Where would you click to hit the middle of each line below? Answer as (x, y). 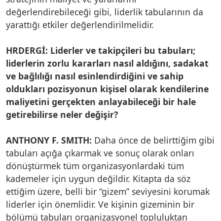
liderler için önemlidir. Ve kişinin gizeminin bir (100, 204)
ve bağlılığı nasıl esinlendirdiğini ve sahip (95, 76)
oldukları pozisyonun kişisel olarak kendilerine (107, 89)
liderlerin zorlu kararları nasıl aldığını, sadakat (107, 63)
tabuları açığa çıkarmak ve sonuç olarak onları (100, 153)
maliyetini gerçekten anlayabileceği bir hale (101, 101)
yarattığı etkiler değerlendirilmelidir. (80, 24)
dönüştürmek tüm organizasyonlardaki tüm (95, 166)
